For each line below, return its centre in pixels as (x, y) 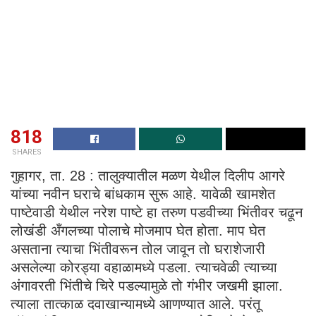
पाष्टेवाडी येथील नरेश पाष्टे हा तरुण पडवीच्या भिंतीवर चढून (157, 212)
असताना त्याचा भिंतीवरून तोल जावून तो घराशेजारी (138, 249)
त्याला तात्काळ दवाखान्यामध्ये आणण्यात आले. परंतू (135, 304)
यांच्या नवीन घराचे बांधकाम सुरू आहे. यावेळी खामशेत (143, 194)
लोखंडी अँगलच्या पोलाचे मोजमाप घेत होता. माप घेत (138, 230)
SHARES (26, 152)
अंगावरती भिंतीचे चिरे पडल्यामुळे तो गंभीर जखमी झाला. (147, 285)
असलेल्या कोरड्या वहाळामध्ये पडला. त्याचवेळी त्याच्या (144, 267)
